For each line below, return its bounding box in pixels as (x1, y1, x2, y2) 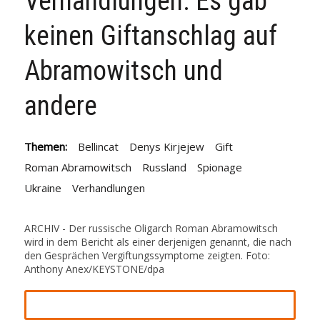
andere (24, 90, 97, 121)
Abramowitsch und (24, 55, 223, 86)
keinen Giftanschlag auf (24, 20, 277, 51)
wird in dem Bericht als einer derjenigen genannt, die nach (24, 235, 291, 249)
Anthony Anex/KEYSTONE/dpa (24, 262, 164, 276)
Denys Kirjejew (129, 139, 204, 154)
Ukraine (24, 181, 61, 195)
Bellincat (77, 139, 119, 154)
